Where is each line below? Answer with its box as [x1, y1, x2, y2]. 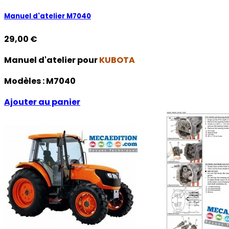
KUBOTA [99, 54, 135, 66]
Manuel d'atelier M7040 [4, 11, 91, 21]
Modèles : [4, 75, 46, 87]
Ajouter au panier [4, 96, 80, 108]
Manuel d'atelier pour [4, 54, 99, 66]
